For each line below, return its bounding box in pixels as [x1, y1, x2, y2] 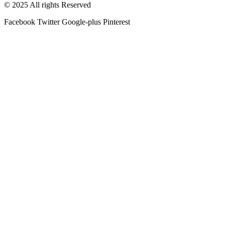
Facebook [4, 17, 35, 26]
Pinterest [103, 17, 130, 26]
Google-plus [62, 17, 101, 26]
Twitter [37, 17, 60, 26]
